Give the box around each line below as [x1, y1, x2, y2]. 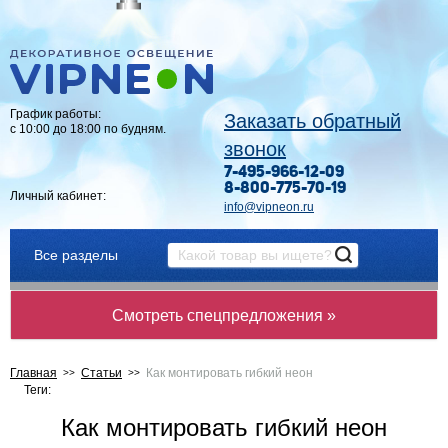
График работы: [10, 107, 101, 121]
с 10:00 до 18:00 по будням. [10, 122, 166, 136]
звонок [224, 138, 286, 160]
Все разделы [34, 247, 118, 263]
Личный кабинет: [10, 189, 106, 203]
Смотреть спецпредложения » [112, 307, 336, 324]
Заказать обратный [224, 110, 401, 132]
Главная [10, 366, 57, 380]
